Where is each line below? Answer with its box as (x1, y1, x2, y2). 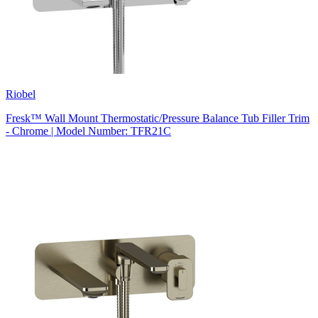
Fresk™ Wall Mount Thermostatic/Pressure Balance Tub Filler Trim (6, 111, 309, 124)
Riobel (6, 87, 35, 100)
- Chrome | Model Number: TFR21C (6, 124, 171, 137)
